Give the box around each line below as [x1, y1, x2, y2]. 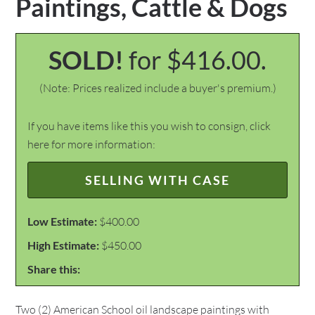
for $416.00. [129, 44, 266, 75]
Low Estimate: [27, 214, 98, 228]
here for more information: [27, 137, 156, 151]
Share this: [27, 262, 81, 276]
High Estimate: [27, 238, 100, 252]
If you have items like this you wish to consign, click [27, 119, 271, 133]
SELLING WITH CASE [85, 172, 230, 188]
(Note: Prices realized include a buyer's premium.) [39, 81, 276, 95]
